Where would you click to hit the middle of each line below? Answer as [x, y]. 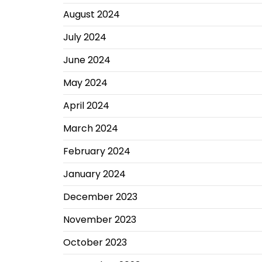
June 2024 [87, 60]
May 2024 [85, 83]
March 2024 [90, 129]
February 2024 [96, 151]
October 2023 [95, 243]
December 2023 [100, 197]
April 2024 [86, 106]
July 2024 [85, 37]
